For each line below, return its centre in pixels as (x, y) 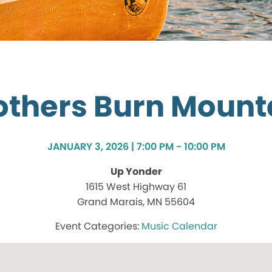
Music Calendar (179, 226)
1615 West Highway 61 (136, 187)
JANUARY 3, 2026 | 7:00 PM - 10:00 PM (136, 147)
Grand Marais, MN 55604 (136, 202)
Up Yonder (136, 172)
